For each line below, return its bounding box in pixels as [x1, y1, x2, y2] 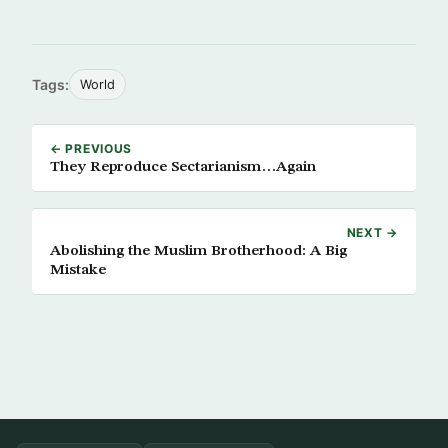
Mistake [50, 262, 106, 278]
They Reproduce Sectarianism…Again [50, 159, 316, 175]
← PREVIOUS [50, 141, 133, 156]
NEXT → [346, 225, 398, 240]
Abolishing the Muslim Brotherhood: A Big [50, 243, 347, 259]
